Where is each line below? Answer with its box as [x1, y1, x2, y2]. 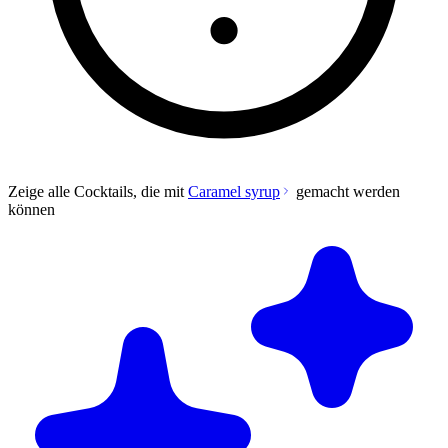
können [8, 200, 55, 218]
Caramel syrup [188, 182, 280, 200]
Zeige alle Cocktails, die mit [8, 182, 188, 200]
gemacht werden [292, 182, 400, 200]
